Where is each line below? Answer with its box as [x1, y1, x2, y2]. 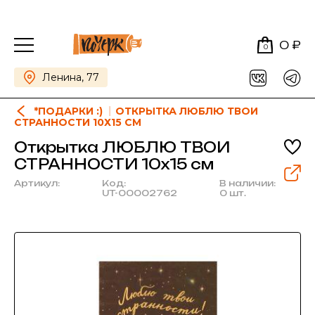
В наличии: [219, 178, 276, 188]
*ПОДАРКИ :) [34, 105, 103, 117]
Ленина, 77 [42, 71, 99, 84]
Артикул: [14, 178, 60, 188]
